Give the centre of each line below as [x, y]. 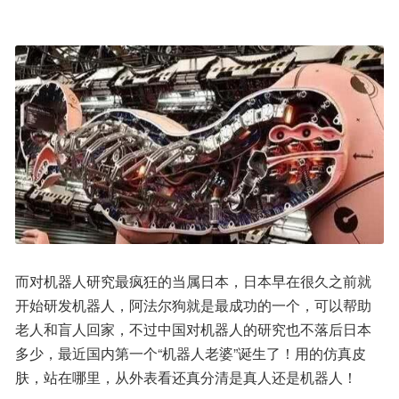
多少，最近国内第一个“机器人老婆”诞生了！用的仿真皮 [191, 353]
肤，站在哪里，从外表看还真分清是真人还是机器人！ [186, 377]
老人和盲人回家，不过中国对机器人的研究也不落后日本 [193, 329]
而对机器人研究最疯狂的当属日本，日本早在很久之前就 [193, 281]
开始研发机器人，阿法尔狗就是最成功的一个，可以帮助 [193, 305]
